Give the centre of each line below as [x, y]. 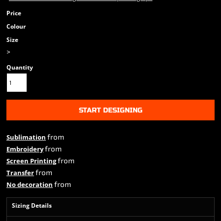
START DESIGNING [110, 110]
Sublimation [26, 137]
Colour [16, 26]
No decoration [30, 184]
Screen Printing [31, 161]
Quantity [20, 67]
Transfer [20, 173]
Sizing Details [32, 205]
